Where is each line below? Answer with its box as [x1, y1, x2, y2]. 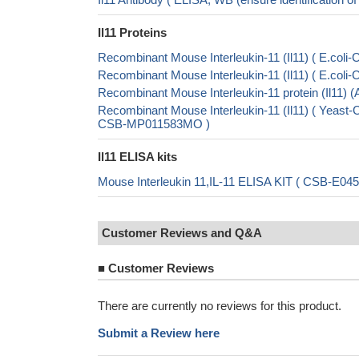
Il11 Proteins [98, 26, 167, 39]
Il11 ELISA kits [98, 150, 177, 163]
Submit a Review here [98, 326, 220, 340]
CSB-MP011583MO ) [98, 117, 210, 131]
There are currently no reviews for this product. [98, 299, 341, 313]
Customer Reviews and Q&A [102, 226, 262, 240]
